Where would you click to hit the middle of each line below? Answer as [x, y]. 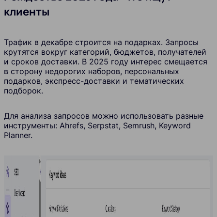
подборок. [23, 91]
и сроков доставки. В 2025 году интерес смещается [106, 62]
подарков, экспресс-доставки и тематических [94, 81]
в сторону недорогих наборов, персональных [92, 71]
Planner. [18, 135]
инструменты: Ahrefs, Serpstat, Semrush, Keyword [97, 126]
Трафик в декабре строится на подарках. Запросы [101, 42]
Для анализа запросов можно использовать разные [104, 116]
